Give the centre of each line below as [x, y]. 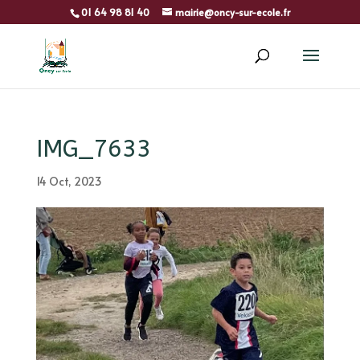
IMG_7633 [93, 149]
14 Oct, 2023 [69, 181]
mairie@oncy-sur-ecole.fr [232, 12]
